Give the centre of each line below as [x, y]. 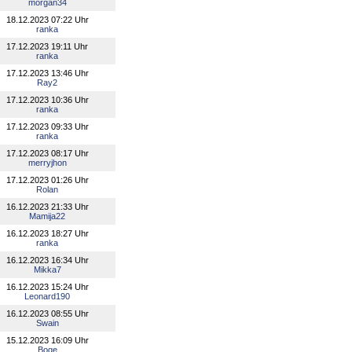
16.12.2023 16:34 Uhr [47, 260]
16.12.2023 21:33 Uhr [47, 207]
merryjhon [47, 163]
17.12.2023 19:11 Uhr [47, 46]
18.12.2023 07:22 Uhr [47, 20]
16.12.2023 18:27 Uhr [47, 233]
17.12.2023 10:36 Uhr [47, 100]
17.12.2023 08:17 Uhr [47, 153]
